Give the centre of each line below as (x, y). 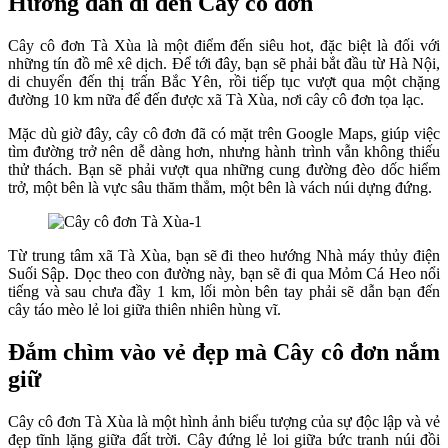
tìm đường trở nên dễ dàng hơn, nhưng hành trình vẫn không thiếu (224, 151)
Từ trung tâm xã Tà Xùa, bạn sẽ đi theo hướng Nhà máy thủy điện (224, 255)
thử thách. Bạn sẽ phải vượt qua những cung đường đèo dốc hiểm (224, 169)
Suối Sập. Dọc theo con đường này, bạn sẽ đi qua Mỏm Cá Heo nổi (224, 273)
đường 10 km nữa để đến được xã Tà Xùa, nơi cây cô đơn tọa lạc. (216, 99)
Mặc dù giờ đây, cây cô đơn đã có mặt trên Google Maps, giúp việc (224, 133)
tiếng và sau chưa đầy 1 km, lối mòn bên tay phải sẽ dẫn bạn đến (224, 291)
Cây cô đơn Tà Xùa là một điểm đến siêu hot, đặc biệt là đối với (224, 45)
